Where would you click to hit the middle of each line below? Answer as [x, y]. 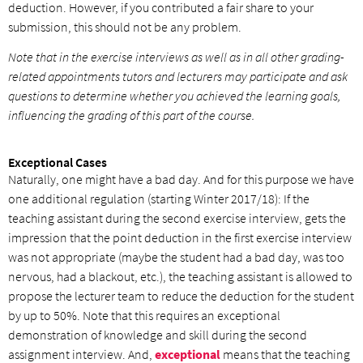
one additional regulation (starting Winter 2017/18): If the [159, 198]
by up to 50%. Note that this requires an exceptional [144, 315]
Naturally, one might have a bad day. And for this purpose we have [181, 179]
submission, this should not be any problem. [125, 26]
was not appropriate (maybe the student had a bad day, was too [176, 256]
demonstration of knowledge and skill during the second [158, 334]
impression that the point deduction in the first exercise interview [180, 237]
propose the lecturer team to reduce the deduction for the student [181, 295]
